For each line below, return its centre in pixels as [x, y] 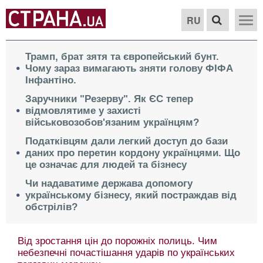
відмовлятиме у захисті [83, 111]
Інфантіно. [51, 80]
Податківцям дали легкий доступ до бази [127, 141]
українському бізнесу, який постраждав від [131, 195]
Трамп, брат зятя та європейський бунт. [122, 57]
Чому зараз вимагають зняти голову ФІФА [129, 68]
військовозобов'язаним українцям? [112, 122]
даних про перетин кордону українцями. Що [133, 153]
